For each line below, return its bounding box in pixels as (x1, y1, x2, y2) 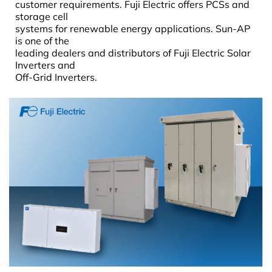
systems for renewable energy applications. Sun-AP (15, 22, 250, 35)
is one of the (15, 34, 69, 47)
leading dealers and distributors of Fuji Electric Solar (15, 46, 251, 59)
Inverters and (15, 58, 75, 71)
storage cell (15, 10, 68, 22)
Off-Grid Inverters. (15, 70, 97, 83)
